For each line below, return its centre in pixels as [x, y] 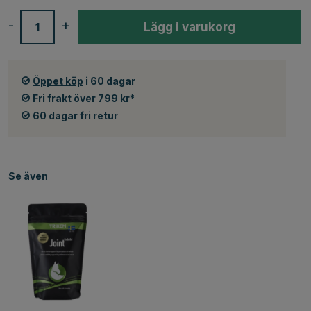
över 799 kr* [103, 98]
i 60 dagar [109, 81]
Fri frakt [52, 98]
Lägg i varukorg [190, 27]
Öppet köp [58, 81]
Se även [28, 176]
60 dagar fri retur [75, 115]
